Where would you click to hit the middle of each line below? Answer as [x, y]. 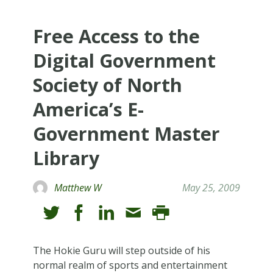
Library [66, 158]
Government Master [126, 133]
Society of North [107, 85]
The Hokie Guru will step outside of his [121, 250]
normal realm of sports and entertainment [130, 265]
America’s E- [88, 109]
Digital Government [124, 60]
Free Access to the [116, 36]
